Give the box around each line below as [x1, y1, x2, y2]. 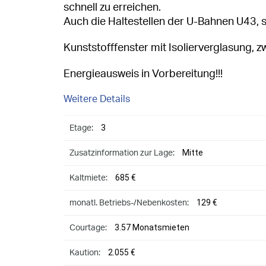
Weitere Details [64, 94, 130, 104]
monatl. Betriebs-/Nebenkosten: [69, 198, 189, 207]
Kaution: [69, 248, 100, 257]
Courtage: [69, 223, 107, 232]
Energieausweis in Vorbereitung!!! [64, 68, 223, 80]
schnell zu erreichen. [64, 2, 161, 13]
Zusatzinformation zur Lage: [69, 148, 175, 157]
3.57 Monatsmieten [115, 222, 189, 232]
